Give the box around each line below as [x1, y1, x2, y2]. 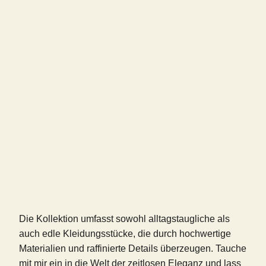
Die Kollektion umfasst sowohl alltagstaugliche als [19, 214, 230, 224]
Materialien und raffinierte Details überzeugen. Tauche [19, 243, 246, 254]
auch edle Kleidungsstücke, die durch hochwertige [19, 229, 231, 239]
